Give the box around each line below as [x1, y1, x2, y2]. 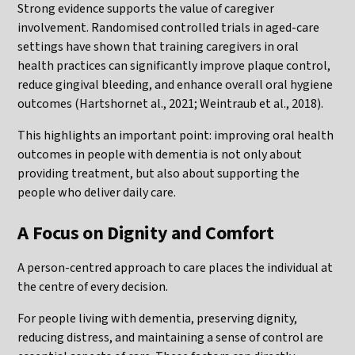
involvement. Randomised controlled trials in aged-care [17, 18, 320, 36]
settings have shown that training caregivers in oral [17, 37, 300, 55]
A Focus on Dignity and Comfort [17, 219, 274, 247]
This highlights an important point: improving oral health [17, 126, 334, 144]
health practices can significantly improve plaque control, [17, 56, 331, 74]
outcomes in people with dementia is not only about [17, 145, 303, 163]
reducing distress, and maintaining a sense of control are [17, 328, 324, 346]
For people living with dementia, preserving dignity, [17, 309, 298, 327]
